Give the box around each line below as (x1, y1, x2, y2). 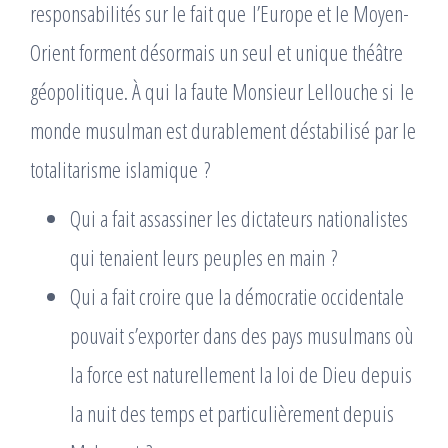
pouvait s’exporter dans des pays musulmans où (70, 320, 414, 350)
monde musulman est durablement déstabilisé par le (30, 115, 416, 145)
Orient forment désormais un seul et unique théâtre (30, 37, 403, 67)
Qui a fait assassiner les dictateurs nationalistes (70, 203, 408, 233)
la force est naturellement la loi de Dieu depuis (70, 359, 412, 389)
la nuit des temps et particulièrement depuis (70, 398, 394, 428)
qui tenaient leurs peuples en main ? (70, 242, 337, 272)
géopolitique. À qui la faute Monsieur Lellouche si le (30, 76, 414, 106)
